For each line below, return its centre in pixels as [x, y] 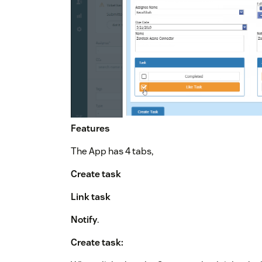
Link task [91, 197]
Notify [84, 220]
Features [90, 129]
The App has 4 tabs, [112, 151]
